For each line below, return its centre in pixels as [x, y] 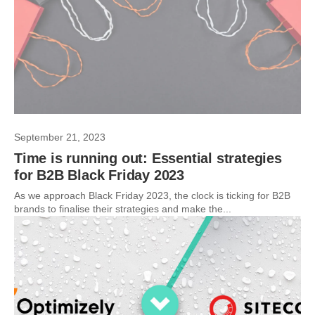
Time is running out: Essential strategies [148, 158]
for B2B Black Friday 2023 [99, 175]
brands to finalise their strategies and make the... [123, 209]
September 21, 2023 [60, 137]
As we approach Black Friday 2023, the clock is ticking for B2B [152, 195]
